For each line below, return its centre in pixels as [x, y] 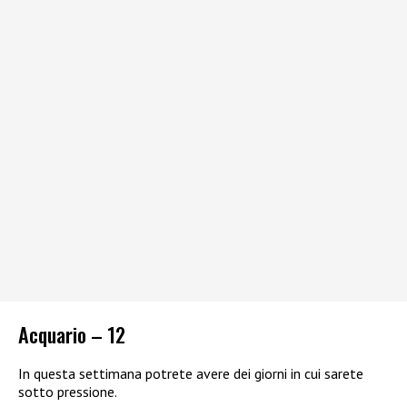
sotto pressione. [68, 391]
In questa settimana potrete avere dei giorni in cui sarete [191, 373]
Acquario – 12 [72, 333]
